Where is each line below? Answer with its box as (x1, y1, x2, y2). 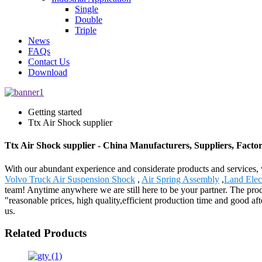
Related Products (5, 227, 87, 240)
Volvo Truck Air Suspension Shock (5, 174, 135, 184)
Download (28, 67, 67, 77)
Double (75, 15, 102, 25)
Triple (75, 25, 96, 35)
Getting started (28, 107, 82, 117)
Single (75, 4, 98, 14)
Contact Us (28, 57, 70, 67)
